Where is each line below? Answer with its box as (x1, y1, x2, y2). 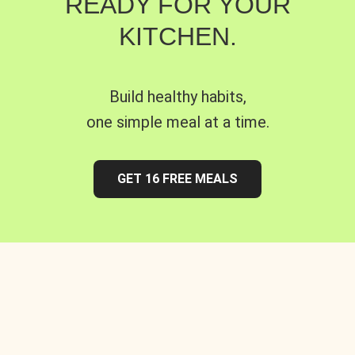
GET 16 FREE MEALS (117, 170, 238, 186)
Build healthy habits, (109, 86, 246, 106)
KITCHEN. (118, 21, 237, 51)
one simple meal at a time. (86, 112, 269, 132)
